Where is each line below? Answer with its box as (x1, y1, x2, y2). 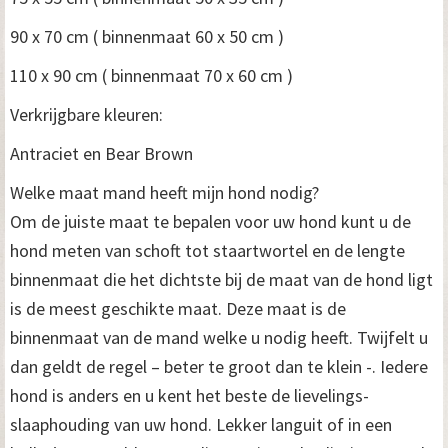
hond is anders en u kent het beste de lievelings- (10, 383, 369, 407)
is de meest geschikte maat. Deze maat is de (10, 296, 346, 320)
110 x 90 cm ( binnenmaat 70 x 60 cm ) (10, 63, 293, 87)
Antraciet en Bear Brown (10, 141, 193, 165)
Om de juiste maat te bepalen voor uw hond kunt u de (10, 209, 411, 233)
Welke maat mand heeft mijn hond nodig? (10, 180, 319, 204)
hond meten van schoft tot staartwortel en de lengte (10, 238, 405, 262)
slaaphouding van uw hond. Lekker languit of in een (10, 412, 392, 436)
